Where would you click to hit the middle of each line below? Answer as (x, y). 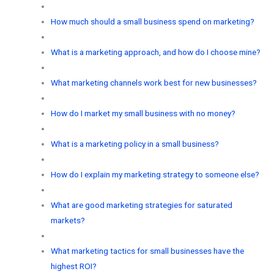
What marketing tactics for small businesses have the (147, 250)
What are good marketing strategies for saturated (141, 205)
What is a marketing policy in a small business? (135, 143)
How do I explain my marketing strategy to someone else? (155, 174)
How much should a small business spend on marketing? (152, 21)
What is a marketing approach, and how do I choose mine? (155, 52)
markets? (68, 220)
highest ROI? (73, 266)
